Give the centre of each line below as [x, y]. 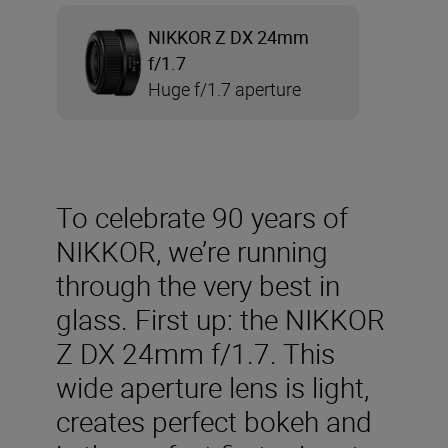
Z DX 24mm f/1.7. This [195, 353]
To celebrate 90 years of [202, 217]
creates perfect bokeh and [214, 421]
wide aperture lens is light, [212, 387]
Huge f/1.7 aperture [224, 88]
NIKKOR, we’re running [192, 251]
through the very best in [198, 285]
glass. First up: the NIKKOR [220, 319]
